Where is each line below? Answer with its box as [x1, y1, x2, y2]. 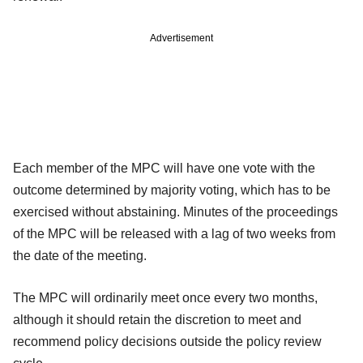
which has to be [241, 182, 331, 197]
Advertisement [150, 32, 213, 44]
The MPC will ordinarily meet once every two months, [13, 290, 318, 305]
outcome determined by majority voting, [13, 182, 241, 197]
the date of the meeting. [13, 248, 147, 263]
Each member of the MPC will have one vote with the [13, 160, 315, 175]
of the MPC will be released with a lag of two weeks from [13, 226, 335, 241]
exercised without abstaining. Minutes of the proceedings [13, 204, 338, 219]
